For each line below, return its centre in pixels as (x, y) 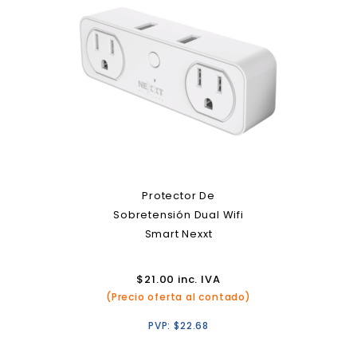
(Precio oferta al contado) (178, 297)
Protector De (178, 196)
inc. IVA (198, 279)
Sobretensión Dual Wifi (178, 215)
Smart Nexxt (178, 234)
